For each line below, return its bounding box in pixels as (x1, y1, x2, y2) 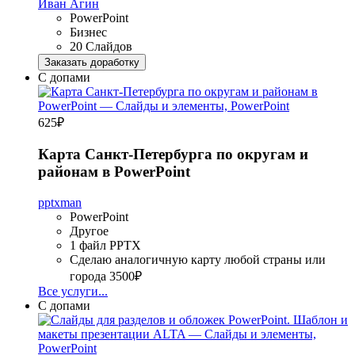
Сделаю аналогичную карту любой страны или (70, 252, 326, 266)
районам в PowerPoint (38, 162, 190, 180)
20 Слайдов (70, 40, 132, 54)
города (70, 269, 106, 283)
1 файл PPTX (70, 238, 141, 252)
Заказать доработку (44, 56, 139, 69)
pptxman (38, 195, 82, 209)
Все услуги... (38, 284, 108, 298)
